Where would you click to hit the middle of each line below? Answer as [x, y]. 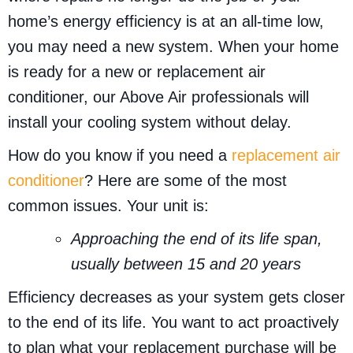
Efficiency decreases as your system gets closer [176, 297]
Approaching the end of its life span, [197, 239]
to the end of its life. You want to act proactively [173, 323]
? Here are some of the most [186, 181]
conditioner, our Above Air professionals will [158, 97]
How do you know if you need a [120, 156]
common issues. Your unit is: [108, 206]
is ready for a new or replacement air [137, 72]
